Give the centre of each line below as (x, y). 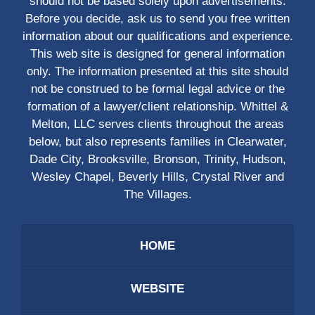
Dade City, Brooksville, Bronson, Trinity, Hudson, (157, 160)
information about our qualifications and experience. (157, 37)
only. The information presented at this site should (157, 72)
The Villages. (157, 195)
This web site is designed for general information (157, 54)
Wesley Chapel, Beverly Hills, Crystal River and (157, 177)
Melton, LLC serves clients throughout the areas (157, 124)
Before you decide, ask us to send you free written (157, 19)
